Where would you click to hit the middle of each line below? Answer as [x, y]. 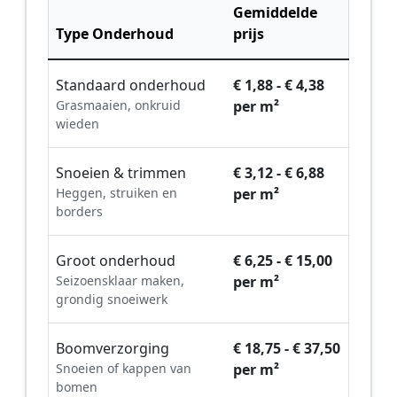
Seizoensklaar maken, [120, 281]
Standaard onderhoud [131, 86]
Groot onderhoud [116, 261]
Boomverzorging [113, 349]
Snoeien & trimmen [121, 173]
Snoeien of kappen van [124, 369]
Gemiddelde [275, 13]
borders [79, 212]
